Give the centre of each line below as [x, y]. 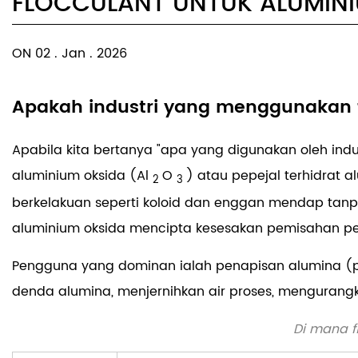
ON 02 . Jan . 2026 [70, 54]
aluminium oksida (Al [82, 176]
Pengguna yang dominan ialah [114, 267]
